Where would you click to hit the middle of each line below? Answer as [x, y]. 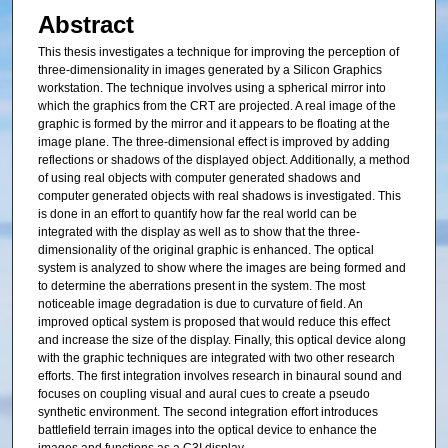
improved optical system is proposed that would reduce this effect [213, 322]
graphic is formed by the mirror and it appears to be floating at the [213, 124]
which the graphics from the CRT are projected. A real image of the [216, 106]
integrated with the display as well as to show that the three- [198, 232]
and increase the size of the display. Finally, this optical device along [221, 340]
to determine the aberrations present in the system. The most [201, 286]
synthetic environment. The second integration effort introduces [207, 412]
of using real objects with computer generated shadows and [199, 178]
